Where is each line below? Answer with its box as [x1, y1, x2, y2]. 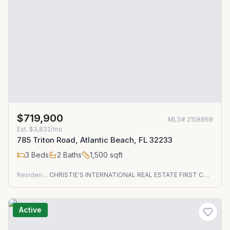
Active [19, 205, 42, 214]
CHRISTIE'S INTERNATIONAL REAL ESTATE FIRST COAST [203, 171, 209, 179]
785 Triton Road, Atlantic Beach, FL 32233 [17, 135, 172, 145]
